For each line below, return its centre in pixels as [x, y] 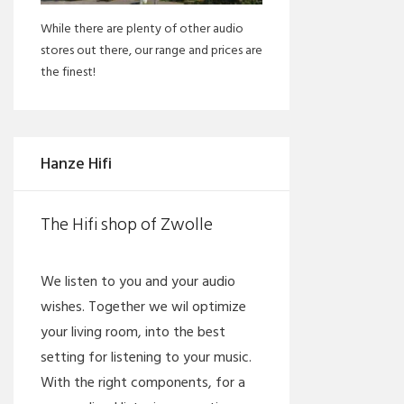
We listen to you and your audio [138, 282]
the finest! [68, 71]
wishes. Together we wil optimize [143, 307]
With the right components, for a [143, 383]
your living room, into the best [133, 332]
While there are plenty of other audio [142, 28]
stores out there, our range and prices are [151, 50]
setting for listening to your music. [146, 358]
